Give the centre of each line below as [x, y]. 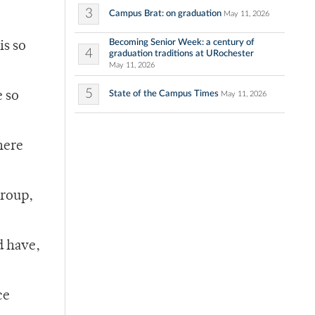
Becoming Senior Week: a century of [182, 43]
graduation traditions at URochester [181, 54]
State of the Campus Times [164, 94]
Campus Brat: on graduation [165, 14]
